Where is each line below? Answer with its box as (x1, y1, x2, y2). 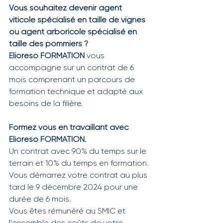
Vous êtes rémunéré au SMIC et (9, 208, 127, 216)
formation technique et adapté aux (9, 88, 145, 97)
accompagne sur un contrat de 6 (9, 64, 136, 73)
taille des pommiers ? (9, 40, 90, 49)
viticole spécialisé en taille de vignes (9, 16, 147, 25)
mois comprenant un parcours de (9, 76, 137, 85)
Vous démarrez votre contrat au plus (9, 172, 149, 180)
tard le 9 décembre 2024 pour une (9, 184, 140, 192)
